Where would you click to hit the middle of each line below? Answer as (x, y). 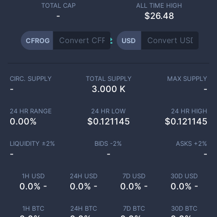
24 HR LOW (108, 111)
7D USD (134, 176)
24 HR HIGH (189, 111)
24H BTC (83, 208)
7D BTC (134, 208)
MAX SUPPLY (187, 78)
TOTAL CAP (58, 5)
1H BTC (33, 208)
